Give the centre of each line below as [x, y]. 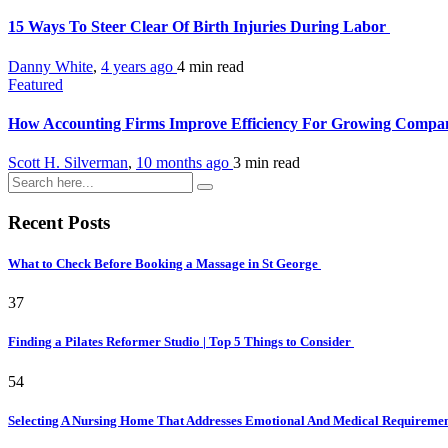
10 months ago [184, 163]
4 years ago [139, 66]
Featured [35, 84]
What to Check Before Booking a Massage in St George [164, 264]
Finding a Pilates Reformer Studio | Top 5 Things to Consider [181, 342]
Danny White [50, 66]
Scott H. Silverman [68, 163]
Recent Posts [59, 222]
